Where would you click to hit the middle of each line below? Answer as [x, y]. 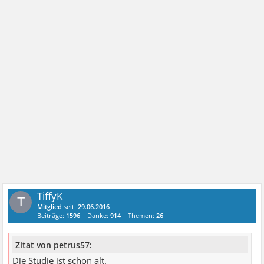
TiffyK [50, 196]
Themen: [142, 215]
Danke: [99, 215]
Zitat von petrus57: [54, 245]
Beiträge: [52, 215]
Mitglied [50, 207]
